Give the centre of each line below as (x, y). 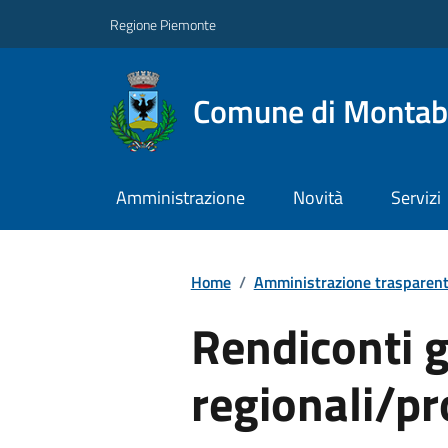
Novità (317, 198)
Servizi (415, 198)
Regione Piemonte (163, 24)
